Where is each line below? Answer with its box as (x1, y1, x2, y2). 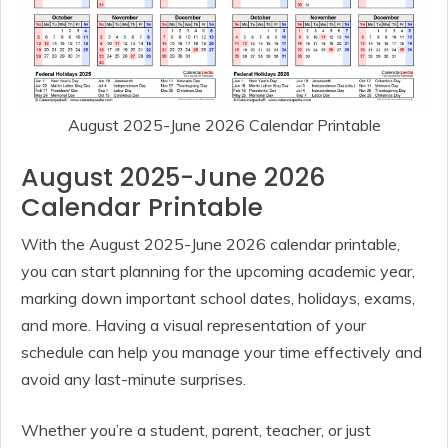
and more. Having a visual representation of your (21, 315, 366, 336)
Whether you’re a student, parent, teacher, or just (21, 420, 371, 441)
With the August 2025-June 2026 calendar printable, (21, 234, 400, 255)
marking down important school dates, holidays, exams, (21, 288, 415, 309)
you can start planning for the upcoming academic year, (21, 261, 415, 282)
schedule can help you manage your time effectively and (21, 342, 422, 363)
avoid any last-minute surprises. (21, 369, 246, 390)
